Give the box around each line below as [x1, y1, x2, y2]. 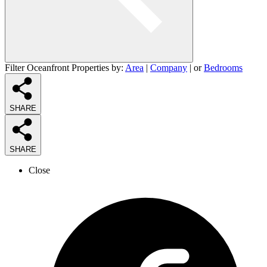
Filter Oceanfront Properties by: [5, 62, 125, 73]
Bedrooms [204, 62, 243, 73]
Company [150, 62, 187, 73]
